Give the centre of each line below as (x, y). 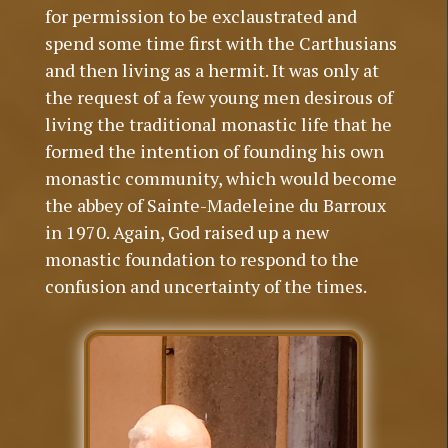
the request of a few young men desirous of (218, 97)
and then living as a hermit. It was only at (211, 70)
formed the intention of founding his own (214, 151)
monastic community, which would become (220, 178)
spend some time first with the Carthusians (220, 43)
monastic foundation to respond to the (201, 259)
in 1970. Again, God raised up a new (186, 232)
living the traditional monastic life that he (218, 124)
